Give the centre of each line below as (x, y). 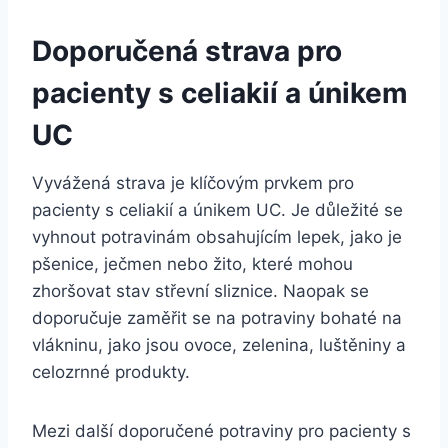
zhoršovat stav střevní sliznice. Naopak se (200, 290)
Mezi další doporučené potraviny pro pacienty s (221, 430)
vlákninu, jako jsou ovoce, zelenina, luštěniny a (219, 344)
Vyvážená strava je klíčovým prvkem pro (193, 182)
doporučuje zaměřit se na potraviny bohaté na (217, 317)
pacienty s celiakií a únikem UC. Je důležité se (217, 209)
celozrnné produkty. (111, 371)
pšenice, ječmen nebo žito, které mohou (192, 263)
